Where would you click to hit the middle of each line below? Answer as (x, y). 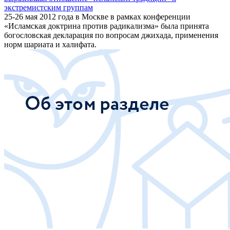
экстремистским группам (49, 7)
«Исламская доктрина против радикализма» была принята (107, 26)
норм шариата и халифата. (50, 44)
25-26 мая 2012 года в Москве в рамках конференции (97, 16)
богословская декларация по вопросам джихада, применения (111, 35)
